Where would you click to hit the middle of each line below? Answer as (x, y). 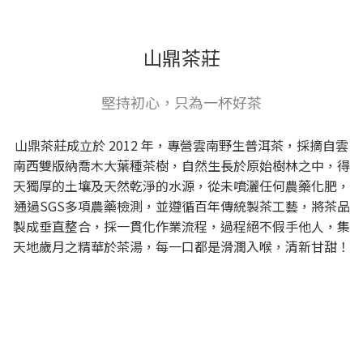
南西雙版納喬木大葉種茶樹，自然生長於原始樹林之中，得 (181, 166)
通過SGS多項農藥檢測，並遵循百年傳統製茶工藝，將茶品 (181, 206)
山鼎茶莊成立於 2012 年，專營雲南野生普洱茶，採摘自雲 (181, 145)
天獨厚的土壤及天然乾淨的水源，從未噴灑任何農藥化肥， (181, 186)
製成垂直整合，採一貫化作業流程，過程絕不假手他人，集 (181, 226)
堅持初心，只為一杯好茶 (181, 102)
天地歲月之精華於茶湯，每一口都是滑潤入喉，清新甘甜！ (181, 247)
